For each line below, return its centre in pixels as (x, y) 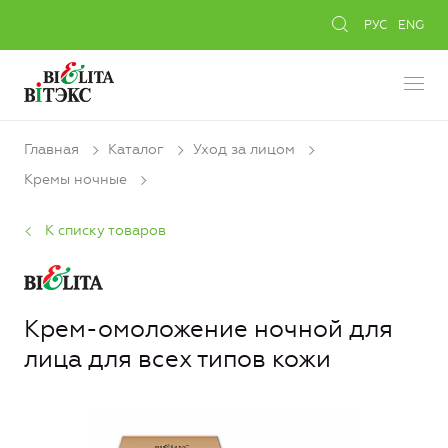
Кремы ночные (75, 180)
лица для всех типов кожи (177, 358)
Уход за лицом (244, 149)
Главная (51, 149)
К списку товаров (105, 230)
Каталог (136, 149)
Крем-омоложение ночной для (208, 328)
